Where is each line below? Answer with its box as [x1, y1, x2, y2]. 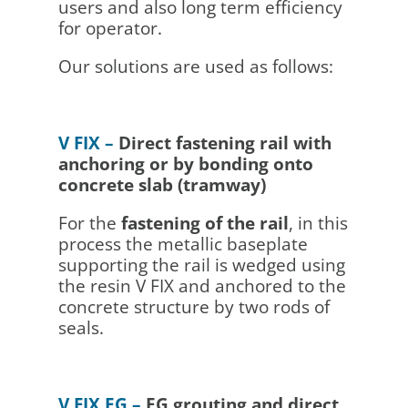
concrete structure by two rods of [57, 294, 330, 319]
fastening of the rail [120, 210, 289, 235]
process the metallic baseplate [57, 231, 308, 256]
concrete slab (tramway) [57, 172, 266, 197]
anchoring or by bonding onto [57, 151, 313, 176]
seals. [57, 315, 104, 340]
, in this [288, 210, 348, 235]
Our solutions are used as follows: [57, 54, 333, 78]
